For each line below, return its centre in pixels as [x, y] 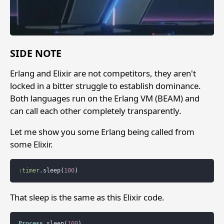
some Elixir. [31, 144]
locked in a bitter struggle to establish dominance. [105, 86]
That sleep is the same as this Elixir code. [87, 197]
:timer [29, 171]
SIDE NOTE [36, 53]
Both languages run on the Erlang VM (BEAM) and [105, 98]
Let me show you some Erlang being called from [102, 132]
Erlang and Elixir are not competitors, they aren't [103, 73]
